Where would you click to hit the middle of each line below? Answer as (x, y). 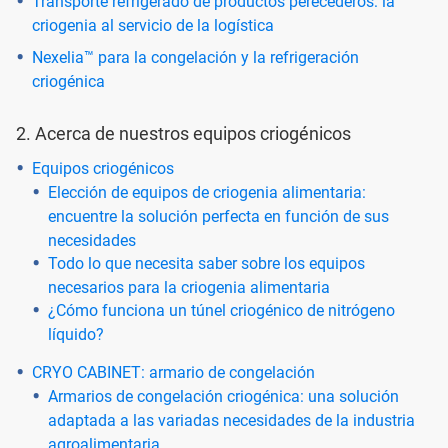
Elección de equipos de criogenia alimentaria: (207, 192)
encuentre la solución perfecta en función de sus (218, 216)
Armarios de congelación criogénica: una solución (223, 396)
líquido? (76, 334)
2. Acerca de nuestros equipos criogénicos (183, 133)
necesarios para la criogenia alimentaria (189, 287)
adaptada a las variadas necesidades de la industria (231, 420)
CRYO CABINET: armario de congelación (173, 372)
